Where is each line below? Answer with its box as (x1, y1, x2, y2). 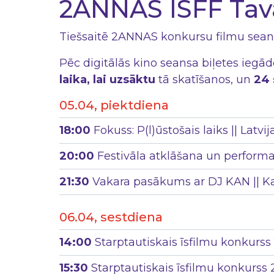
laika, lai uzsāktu (59, 73, 155, 86)
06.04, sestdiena (59, 210, 163, 224)
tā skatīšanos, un (155, 73, 254, 86)
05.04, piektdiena (59, 98, 169, 113)
